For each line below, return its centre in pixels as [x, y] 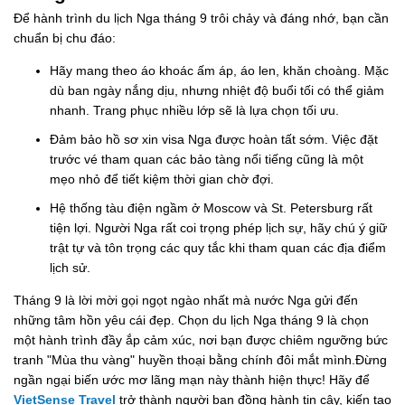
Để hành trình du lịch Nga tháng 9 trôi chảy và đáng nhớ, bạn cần [201, 19]
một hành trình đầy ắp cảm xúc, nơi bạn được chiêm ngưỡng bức [201, 340]
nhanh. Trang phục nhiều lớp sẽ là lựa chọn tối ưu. [194, 111]
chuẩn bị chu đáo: [65, 38]
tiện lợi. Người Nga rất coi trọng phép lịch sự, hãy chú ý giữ [218, 228]
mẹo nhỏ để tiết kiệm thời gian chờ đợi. [162, 179]
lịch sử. [70, 268]
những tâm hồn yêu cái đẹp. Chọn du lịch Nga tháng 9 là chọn [191, 320]
